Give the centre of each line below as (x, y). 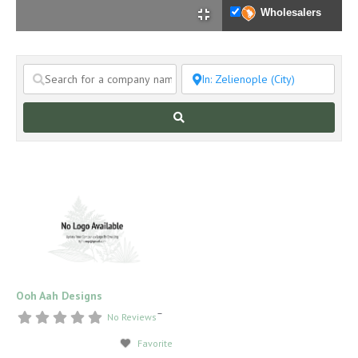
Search (201, 117)
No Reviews (132, 316)
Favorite (155, 343)
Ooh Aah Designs (59, 295)
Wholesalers (291, 13)
